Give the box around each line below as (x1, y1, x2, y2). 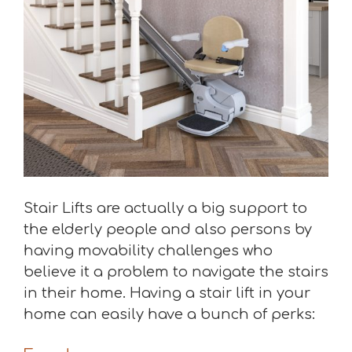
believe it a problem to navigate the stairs (24, 264, 328, 280)
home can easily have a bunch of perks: (24, 306, 315, 322)
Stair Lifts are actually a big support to (24, 200, 307, 216)
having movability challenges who (24, 243, 273, 258)
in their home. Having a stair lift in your (24, 285, 310, 301)
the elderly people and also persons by (24, 222, 312, 237)
